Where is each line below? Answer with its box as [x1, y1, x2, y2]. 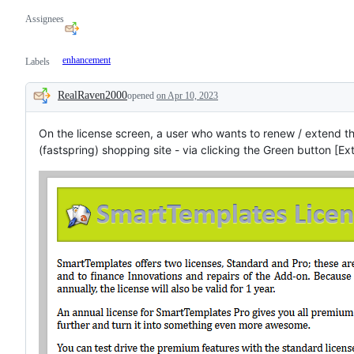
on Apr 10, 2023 [156, 89, 218, 101]
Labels [25, 55, 50, 67]
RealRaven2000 [58, 88, 127, 101]
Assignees [25, 13, 64, 24]
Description [25, 97, 119, 119]
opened [127, 89, 156, 101]
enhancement [62, 54, 111, 66]
